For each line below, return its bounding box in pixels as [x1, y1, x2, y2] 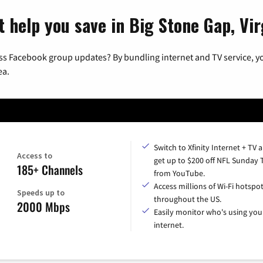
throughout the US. [154, 193, 221, 204]
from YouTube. [154, 167, 205, 178]
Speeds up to [16, 187, 65, 198]
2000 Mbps [16, 197, 70, 215]
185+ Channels [16, 160, 83, 178]
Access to [16, 150, 52, 161]
